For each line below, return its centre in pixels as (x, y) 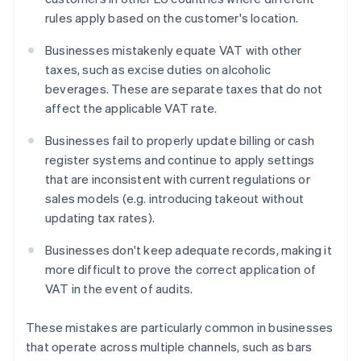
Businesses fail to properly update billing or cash (180, 141)
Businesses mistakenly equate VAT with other (174, 50)
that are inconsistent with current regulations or (178, 179)
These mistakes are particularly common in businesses (180, 328)
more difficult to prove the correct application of (181, 270)
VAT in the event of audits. (119, 289)
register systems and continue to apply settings (180, 160)
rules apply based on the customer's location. (172, 18)
